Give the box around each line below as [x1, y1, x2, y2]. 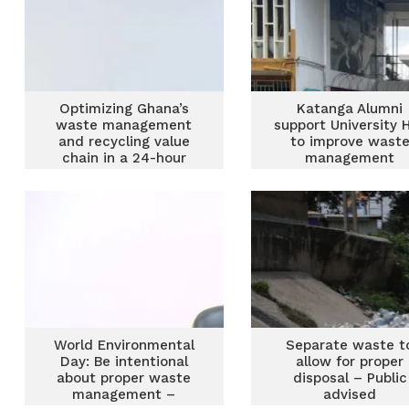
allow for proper [296, 353, 404, 370]
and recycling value [58, 133, 190, 150]
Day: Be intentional [59, 353, 188, 370]
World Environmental [53, 337, 194, 353]
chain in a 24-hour [61, 150, 186, 166]
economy [93, 166, 155, 183]
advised [323, 386, 377, 403]
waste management [56, 117, 193, 133]
